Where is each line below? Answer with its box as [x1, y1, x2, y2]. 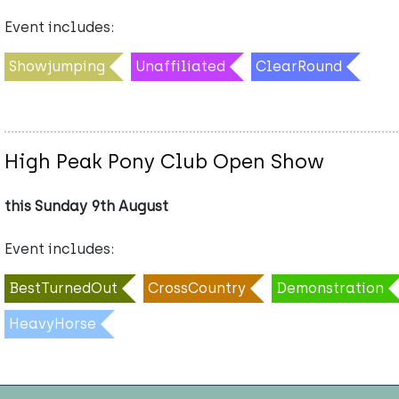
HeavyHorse [9, 315, 96, 332]
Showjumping [9, 58, 105, 75]
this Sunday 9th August [4, 198, 168, 216]
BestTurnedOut [9, 280, 118, 297]
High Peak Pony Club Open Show [4, 150, 324, 174]
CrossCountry [148, 280, 246, 297]
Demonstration [276, 280, 384, 297]
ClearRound [256, 58, 342, 75]
